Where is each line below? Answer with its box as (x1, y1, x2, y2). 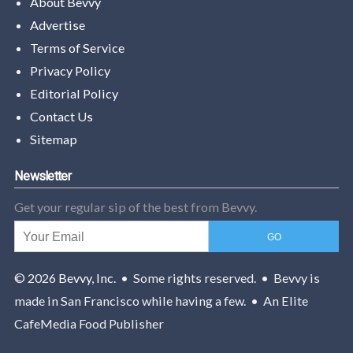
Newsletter (14, 168, 71, 184)
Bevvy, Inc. (58, 270, 116, 286)
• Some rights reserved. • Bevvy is (116, 270, 320, 286)
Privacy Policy (29, 62, 110, 78)
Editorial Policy (29, 85, 118, 101)
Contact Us (29, 108, 93, 124)
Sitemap (29, 131, 77, 147)
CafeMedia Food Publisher (14, 316, 164, 332)
